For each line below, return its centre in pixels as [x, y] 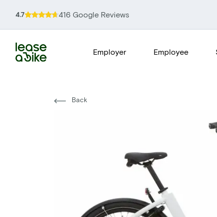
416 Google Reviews [94, 14]
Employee [171, 52]
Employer [110, 52]
